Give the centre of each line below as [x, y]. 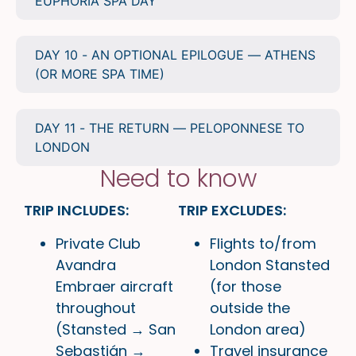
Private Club [98, 243]
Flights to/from [263, 243]
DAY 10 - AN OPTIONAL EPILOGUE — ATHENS [175, 55]
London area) [258, 329]
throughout [96, 308]
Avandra [86, 265]
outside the [250, 308]
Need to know [178, 179]
